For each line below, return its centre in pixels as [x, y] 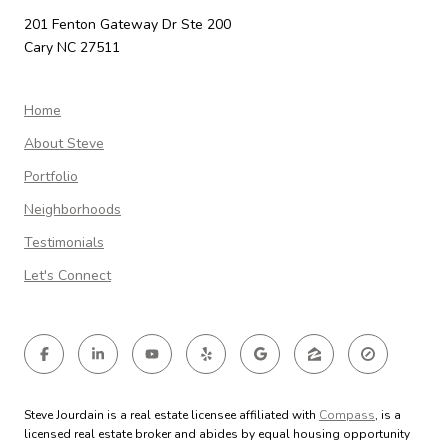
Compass [347, 415]
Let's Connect [67, 276]
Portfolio [51, 177]
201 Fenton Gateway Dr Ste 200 [129, 25]
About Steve [64, 144]
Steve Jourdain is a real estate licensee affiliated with [171, 415]
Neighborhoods [72, 210]
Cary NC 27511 [72, 48]
